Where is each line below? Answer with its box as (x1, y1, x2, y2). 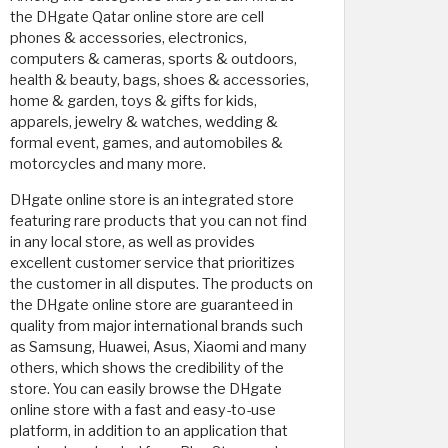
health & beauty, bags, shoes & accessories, (10, 71, 309, 89)
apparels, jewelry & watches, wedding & (10, 113, 278, 131)
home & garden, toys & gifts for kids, (10, 92, 257, 110)
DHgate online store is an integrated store (10, 191, 294, 209)
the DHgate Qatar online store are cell (10, 8, 264, 26)
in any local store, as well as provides (10, 233, 255, 251)
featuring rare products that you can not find (10, 212, 307, 230)
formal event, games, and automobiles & (10, 134, 283, 152)
